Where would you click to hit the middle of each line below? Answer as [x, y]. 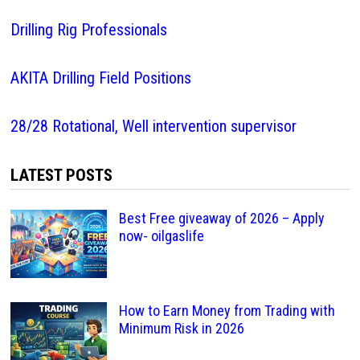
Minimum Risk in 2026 [181, 328]
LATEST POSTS [61, 175]
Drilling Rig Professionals [88, 30]
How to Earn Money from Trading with [227, 311]
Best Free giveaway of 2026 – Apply [221, 218]
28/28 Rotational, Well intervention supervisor [153, 126]
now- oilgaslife [161, 236]
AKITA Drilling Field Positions [100, 78]
